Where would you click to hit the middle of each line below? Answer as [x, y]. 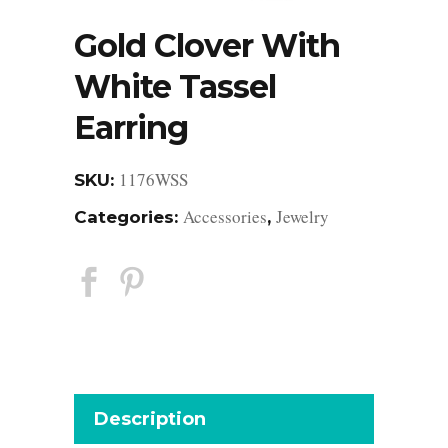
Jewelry [302, 216]
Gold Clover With [207, 45]
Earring [131, 127]
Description [150, 418]
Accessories [225, 216]
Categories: [128, 216]
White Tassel [175, 86]
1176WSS [153, 179]
